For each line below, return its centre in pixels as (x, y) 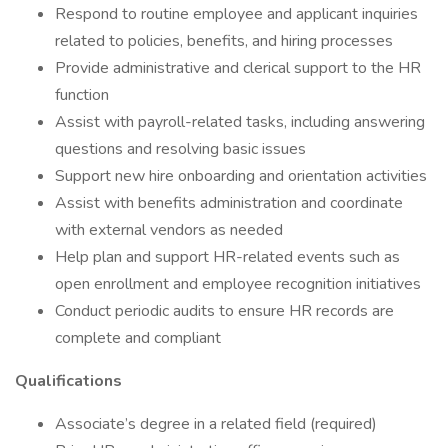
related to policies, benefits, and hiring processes (224, 41)
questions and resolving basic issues (180, 149)
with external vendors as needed (169, 230)
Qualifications (68, 381)
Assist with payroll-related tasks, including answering (240, 122)
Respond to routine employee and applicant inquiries (236, 14)
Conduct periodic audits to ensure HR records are (224, 311)
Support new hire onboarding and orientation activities (241, 176)
